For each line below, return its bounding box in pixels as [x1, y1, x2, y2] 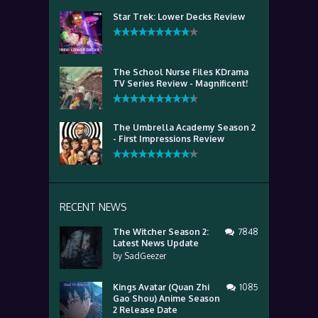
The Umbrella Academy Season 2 [113, 122, 256, 133]
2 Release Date [113, 305, 177, 315]
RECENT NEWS [60, 201, 127, 213]
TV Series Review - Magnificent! [113, 78, 248, 89]
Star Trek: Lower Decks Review [113, 11, 245, 22]
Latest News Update [113, 238, 199, 248]
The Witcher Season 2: [113, 226, 209, 237]
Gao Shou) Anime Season [113, 293, 220, 304]
